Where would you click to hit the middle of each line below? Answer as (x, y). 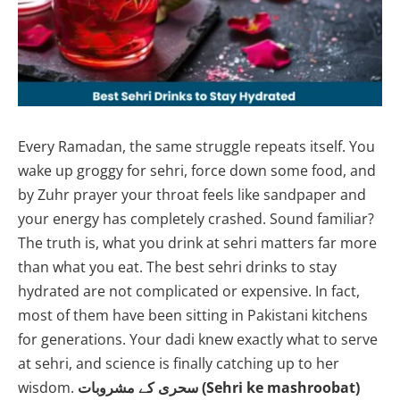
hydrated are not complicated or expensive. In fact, (189, 291)
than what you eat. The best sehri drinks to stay (177, 267)
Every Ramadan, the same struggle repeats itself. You (196, 146)
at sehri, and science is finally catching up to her (179, 363)
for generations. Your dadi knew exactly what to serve (198, 339)
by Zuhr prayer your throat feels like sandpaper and (192, 194)
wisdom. (48, 387)
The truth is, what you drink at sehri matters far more (197, 242)
